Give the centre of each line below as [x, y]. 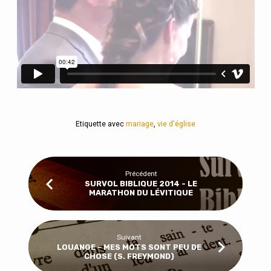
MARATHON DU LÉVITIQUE [141, 192]
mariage [140, 124]
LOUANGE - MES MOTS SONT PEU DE [129, 247]
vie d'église [176, 124]
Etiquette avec [101, 124]
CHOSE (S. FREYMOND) [129, 256]
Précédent [141, 174]
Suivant [129, 237]
